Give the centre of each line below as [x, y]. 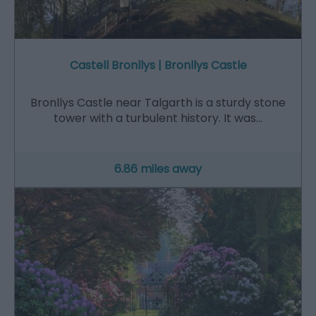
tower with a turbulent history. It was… [158, 118]
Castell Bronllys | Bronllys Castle [158, 65]
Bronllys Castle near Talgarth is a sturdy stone [158, 102]
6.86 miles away [158, 169]
